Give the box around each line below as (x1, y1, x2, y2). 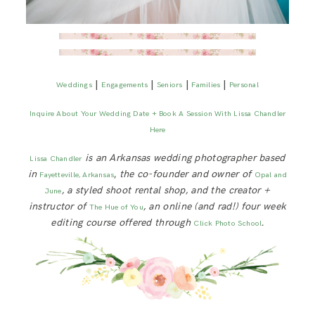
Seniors (157, 79, 183, 89)
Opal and (254, 169, 288, 179)
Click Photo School (193, 218, 262, 228)
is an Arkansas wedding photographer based (82, 151, 285, 164)
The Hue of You (89, 202, 143, 212)
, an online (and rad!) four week (143, 200, 287, 212)
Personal (229, 79, 259, 89)
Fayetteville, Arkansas (39, 169, 115, 179)
